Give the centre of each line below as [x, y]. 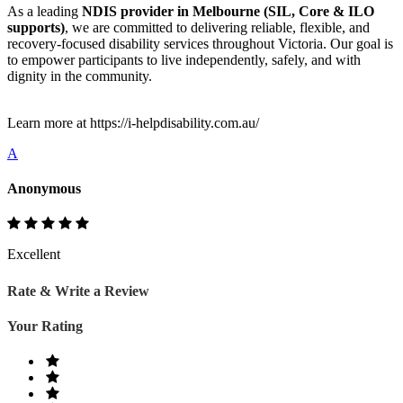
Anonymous [44, 189]
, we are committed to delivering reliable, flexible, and [217, 27]
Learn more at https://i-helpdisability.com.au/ [133, 122]
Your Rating [45, 326]
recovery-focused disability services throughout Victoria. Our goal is [200, 43]
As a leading [45, 11]
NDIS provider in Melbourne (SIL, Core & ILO [228, 11]
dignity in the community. [81, 76]
